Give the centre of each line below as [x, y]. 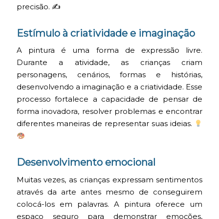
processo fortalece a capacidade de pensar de [109, 99]
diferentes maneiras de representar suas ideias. [105, 124]
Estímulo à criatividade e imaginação [106, 33]
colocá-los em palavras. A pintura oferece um [109, 205]
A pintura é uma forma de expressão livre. [109, 51]
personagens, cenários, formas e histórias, [109, 75]
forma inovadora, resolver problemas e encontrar [109, 112]
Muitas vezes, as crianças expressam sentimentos [109, 180]
